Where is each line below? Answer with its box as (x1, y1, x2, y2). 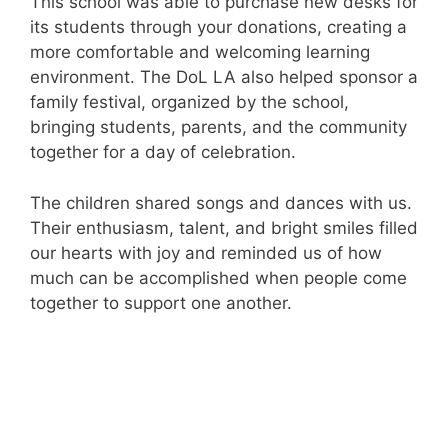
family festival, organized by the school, (30, 92, 349, 113)
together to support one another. (30, 292, 292, 313)
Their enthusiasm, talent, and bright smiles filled (30, 217, 418, 238)
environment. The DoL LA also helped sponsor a (30, 67, 418, 88)
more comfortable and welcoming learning (30, 42, 370, 63)
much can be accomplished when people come (30, 267, 407, 288)
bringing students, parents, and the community (30, 117, 407, 138)
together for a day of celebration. (30, 142, 296, 163)
